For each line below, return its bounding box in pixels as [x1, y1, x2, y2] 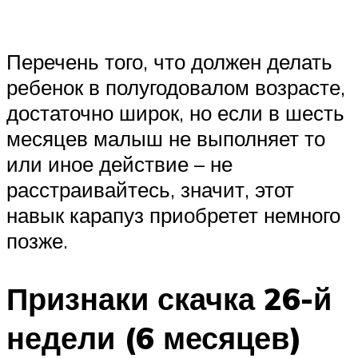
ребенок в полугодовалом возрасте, [6, 74, 345, 101]
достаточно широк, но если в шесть [6, 100, 344, 126]
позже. [6, 228, 68, 254]
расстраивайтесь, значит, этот [6, 177, 294, 203]
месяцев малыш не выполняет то [6, 125, 325, 152]
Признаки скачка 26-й [6, 279, 332, 319]
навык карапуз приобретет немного [6, 202, 340, 229]
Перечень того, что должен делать [6, 49, 332, 75]
